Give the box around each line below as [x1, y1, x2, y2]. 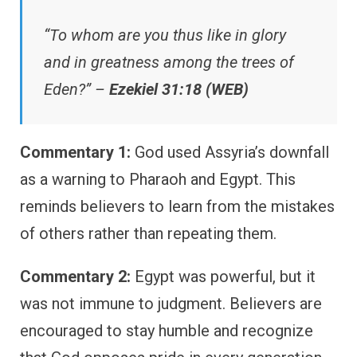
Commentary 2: [20, 267, 131, 287]
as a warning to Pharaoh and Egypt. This [20, 170, 296, 190]
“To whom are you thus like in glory [44, 25, 286, 45]
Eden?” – [44, 80, 109, 100]
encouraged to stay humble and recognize [20, 321, 313, 341]
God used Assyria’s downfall [131, 143, 329, 163]
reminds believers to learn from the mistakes [20, 197, 335, 217]
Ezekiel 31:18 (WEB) [109, 80, 249, 100]
